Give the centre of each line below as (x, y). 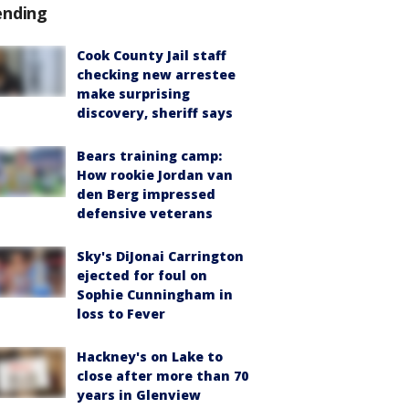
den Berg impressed (146, 194)
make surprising (133, 94)
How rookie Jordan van (155, 175)
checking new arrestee (156, 74)
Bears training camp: (149, 156)
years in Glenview (139, 395)
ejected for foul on (142, 275)
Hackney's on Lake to (150, 357)
